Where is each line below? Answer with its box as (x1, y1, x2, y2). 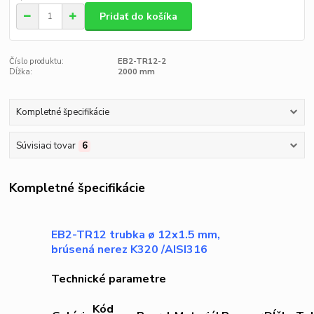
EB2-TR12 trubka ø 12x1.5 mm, (51, 227, 221, 243)
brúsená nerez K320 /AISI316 (51, 242, 208, 257)
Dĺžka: (9, 66, 33, 77)
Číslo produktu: (9, 55, 64, 67)
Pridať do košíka (100, 9, 177, 23)
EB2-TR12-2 (117, 55, 166, 67)
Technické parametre (51, 271, 167, 287)
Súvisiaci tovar (15, 139, 76, 152)
